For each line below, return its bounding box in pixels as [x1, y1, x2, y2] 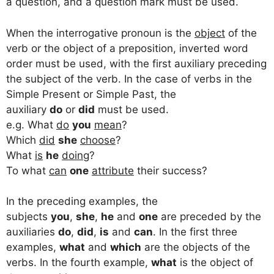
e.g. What [6, 118, 56, 131]
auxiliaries [6, 226, 58, 239]
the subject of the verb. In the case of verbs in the [6, 72, 252, 85]
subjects [6, 210, 51, 223]
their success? [134, 164, 207, 177]
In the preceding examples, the [6, 195, 158, 208]
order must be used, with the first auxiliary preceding [6, 57, 267, 70]
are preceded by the [158, 210, 261, 223]
